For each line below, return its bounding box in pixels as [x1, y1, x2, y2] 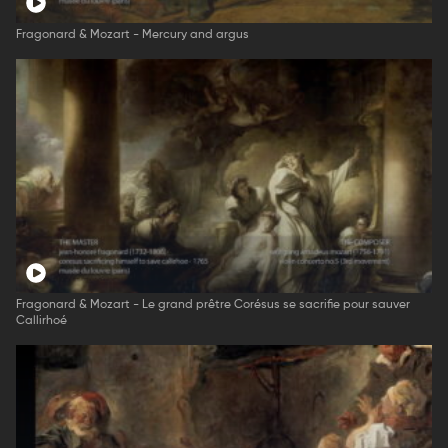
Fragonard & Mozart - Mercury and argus [16, 29, 249, 42]
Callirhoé [16, 315, 67, 328]
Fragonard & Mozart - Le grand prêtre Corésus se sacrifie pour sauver [16, 299, 410, 312]
